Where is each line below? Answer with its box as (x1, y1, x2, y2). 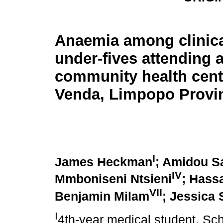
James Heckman (55, 155, 152, 169)
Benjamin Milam (55, 189, 149, 203)
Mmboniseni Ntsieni (55, 172, 172, 186)
